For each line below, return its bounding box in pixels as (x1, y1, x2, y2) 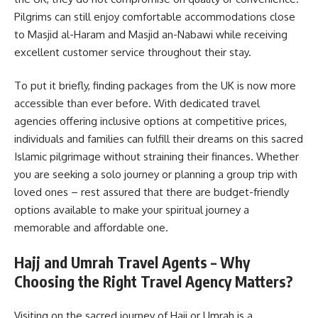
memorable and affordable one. (14, 221, 168, 235)
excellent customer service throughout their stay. (14, 45, 251, 59)
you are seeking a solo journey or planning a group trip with (14, 168, 297, 182)
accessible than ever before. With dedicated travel (14, 97, 260, 111)
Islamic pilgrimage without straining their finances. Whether (14, 150, 299, 164)
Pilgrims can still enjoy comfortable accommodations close (14, 9, 295, 23)
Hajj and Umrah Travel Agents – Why (14, 252, 250, 272)
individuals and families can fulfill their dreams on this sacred (14, 132, 303, 146)
